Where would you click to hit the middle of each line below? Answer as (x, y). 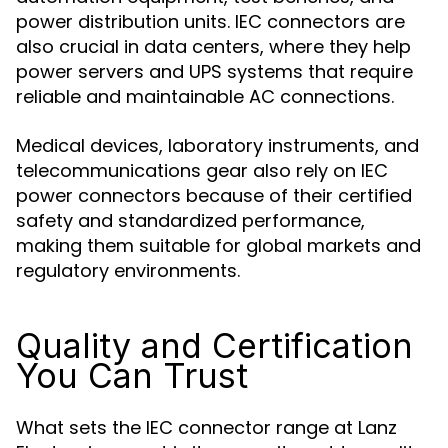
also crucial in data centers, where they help (213, 46)
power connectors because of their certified (214, 195)
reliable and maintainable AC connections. (205, 96)
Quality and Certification (214, 345)
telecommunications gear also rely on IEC (202, 170)
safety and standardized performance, (190, 220)
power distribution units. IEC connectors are (210, 21)
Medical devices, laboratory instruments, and (217, 145)
